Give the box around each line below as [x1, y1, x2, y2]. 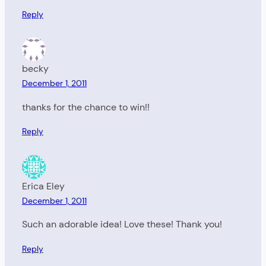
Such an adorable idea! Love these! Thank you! [21, 218, 222, 231]
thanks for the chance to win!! [21, 100, 150, 113]
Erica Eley [21, 179, 65, 192]
